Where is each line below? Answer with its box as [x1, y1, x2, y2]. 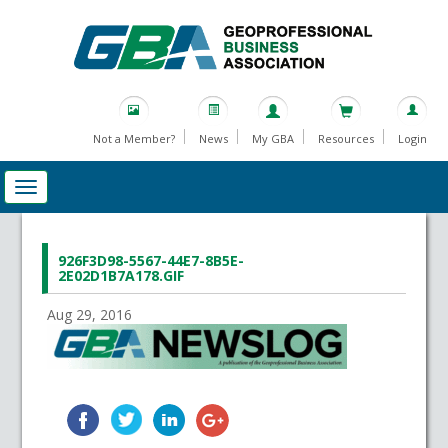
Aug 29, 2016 [47, 305, 133, 325]
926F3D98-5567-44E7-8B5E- [58, 251, 245, 271]
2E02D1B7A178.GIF [58, 266, 185, 286]
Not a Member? [92, 131, 175, 147]
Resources [317, 131, 374, 147]
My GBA [251, 131, 294, 147]
